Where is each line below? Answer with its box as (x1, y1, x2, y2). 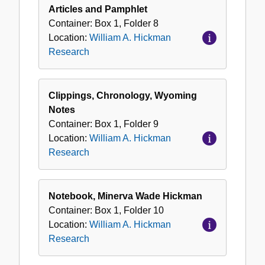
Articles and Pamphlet (49, 4, 147, 15)
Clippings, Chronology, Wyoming (49, 91, 197, 101)
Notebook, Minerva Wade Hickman (49, 191, 202, 202)
